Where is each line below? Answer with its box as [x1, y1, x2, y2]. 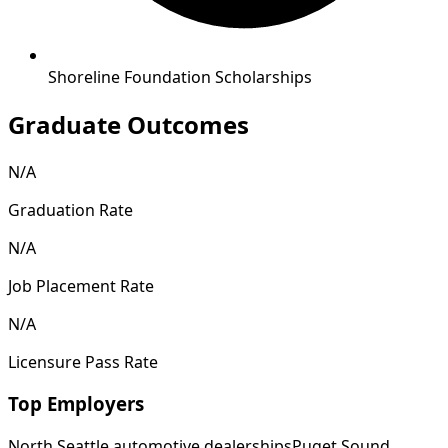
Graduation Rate [8, 198, 133, 221]
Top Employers [8, 391, 144, 417]
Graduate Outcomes [8, 107, 249, 141]
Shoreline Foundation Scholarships [48, 65, 312, 88]
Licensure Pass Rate [8, 350, 158, 373]
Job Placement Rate [8, 274, 154, 297]
